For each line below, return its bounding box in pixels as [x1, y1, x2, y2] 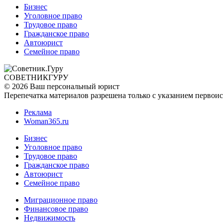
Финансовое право [24, 204, 88, 213]
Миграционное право [24, 195, 98, 204]
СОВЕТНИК [4, 73, 48, 82]
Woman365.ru [24, 116, 69, 125]
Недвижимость [24, 213, 75, 222]
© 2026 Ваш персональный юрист [4, 82, 119, 91]
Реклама [24, 108, 52, 116]
